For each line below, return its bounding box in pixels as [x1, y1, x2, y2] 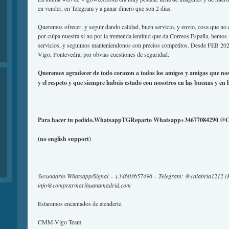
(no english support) [38, 134, 91, 143]
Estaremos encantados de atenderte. [38, 199, 123, 208]
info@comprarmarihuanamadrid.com [38, 181, 131, 189]
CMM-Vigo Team [38, 218, 81, 226]
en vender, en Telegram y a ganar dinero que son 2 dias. [38, 4, 172, 12]
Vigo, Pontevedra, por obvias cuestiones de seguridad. [38, 50, 169, 58]
